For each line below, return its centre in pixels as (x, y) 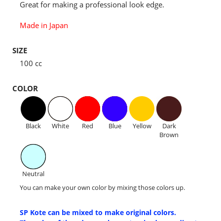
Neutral (33, 174)
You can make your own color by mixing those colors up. (102, 188)
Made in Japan (44, 25)
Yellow (142, 126)
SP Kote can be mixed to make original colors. (98, 213)
